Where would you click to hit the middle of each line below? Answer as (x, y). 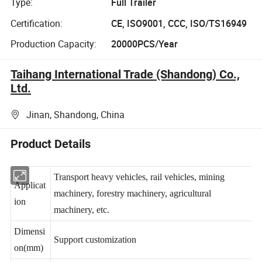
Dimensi (30, 244)
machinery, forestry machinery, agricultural (134, 205)
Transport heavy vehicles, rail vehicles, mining (141, 189)
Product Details (51, 144)
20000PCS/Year (144, 44)
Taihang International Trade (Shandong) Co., (125, 75)
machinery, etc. (83, 222)
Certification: (37, 23)
